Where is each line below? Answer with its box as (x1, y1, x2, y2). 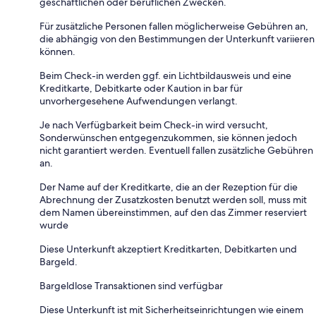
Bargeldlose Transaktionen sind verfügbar (39, 279, 223, 292)
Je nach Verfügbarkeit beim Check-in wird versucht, (39, 118, 268, 131)
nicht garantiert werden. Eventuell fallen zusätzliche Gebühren (39, 143, 313, 157)
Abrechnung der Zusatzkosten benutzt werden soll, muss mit (39, 193, 307, 206)
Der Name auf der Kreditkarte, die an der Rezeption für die (39, 180, 298, 193)
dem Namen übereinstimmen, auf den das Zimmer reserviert (39, 205, 307, 219)
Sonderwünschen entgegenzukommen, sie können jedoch (39, 130, 297, 144)
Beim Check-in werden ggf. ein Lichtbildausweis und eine (39, 68, 291, 82)
